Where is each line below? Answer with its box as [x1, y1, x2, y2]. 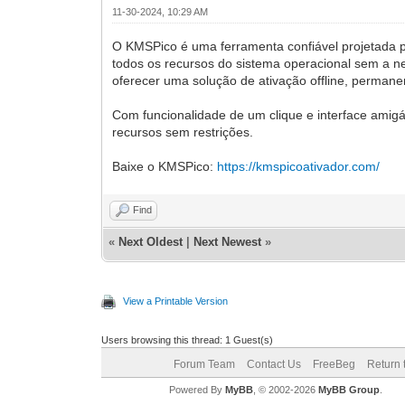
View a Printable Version [123, 295, 229, 306]
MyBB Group [317, 383, 380, 395]
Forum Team [173, 357, 235, 371]
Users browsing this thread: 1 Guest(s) [101, 334, 274, 345]
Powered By [168, 383, 225, 395]
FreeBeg [312, 357, 355, 371]
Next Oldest [118, 234, 184, 249]
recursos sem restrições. [112, 124, 254, 139]
